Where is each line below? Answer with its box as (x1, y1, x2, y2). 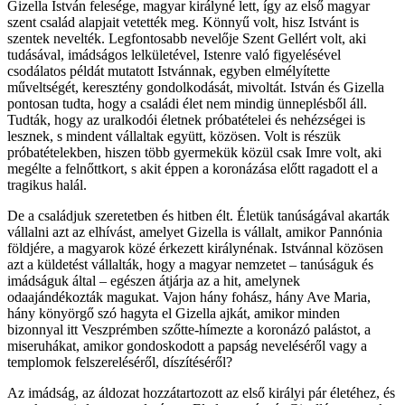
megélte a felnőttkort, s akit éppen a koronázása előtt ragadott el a (7, 160, 378, 176)
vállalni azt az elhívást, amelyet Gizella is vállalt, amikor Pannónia (7, 223, 382, 240)
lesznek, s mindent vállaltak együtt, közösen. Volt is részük (7, 127, 341, 144)
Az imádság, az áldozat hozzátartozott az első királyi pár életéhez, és (7, 384, 395, 400)
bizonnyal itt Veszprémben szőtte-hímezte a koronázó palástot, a (7, 321, 371, 337)
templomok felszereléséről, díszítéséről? (7, 353, 236, 370)
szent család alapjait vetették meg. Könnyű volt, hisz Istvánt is (7, 14, 359, 30)
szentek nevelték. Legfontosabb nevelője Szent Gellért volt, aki (7, 30, 366, 46)
